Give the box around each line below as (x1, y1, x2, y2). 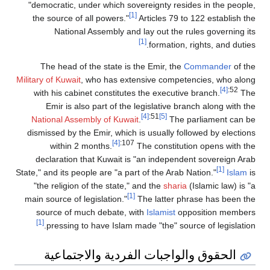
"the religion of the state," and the (34, 181, 163, 191)
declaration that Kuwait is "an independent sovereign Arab (36, 154, 256, 165)
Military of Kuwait (16, 75, 81, 85)
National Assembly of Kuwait (31, 115, 139, 125)
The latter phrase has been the (135, 194, 256, 204)
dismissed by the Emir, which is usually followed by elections (27, 128, 256, 138)
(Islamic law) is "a (187, 181, 256, 191)
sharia (163, 181, 187, 191)
